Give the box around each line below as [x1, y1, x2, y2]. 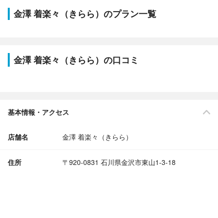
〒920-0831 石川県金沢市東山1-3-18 [62, 157, 176, 167]
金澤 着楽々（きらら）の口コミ [14, 54, 139, 66]
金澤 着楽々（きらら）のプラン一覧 [14, 7, 156, 20]
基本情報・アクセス [8, 107, 69, 117]
